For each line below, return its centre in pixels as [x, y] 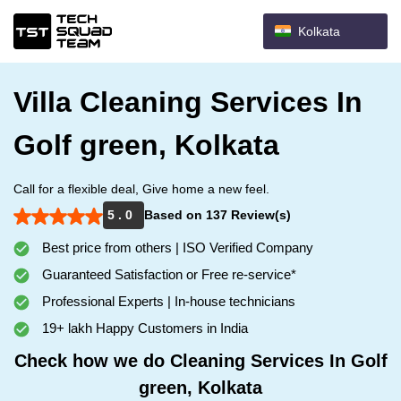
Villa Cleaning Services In [188, 102]
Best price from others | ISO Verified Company [176, 247]
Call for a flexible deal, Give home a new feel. [141, 189]
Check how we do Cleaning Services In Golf [200, 361]
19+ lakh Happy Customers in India [143, 328]
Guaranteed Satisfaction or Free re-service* [167, 274]
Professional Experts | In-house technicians [167, 301]
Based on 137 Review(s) [218, 215]
